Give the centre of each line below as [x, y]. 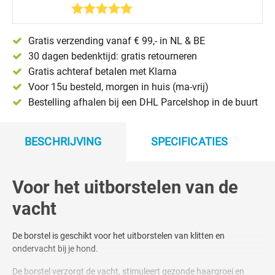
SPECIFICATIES [189, 141]
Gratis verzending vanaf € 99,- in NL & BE [117, 41]
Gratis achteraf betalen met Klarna [103, 71]
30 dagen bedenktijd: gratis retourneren [113, 56]
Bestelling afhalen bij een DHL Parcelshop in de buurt [143, 102]
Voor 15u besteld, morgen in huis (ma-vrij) [118, 87]
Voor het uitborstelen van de [125, 187]
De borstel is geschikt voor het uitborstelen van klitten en [118, 235]
